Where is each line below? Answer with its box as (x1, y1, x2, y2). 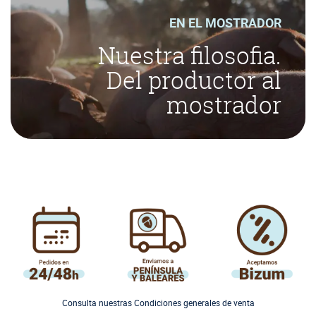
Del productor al (106, 65, 281, 97)
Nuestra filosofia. (97, 40, 281, 72)
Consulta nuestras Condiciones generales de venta (61, 297, 255, 309)
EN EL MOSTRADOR (169, 14, 281, 32)
